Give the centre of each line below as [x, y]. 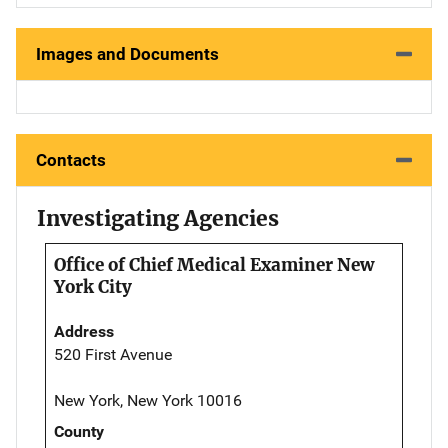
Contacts [71, 159]
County [79, 431]
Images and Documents [127, 53]
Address [84, 331]
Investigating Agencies [158, 218]
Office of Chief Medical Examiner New [214, 264]
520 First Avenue [113, 354]
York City [93, 286]
